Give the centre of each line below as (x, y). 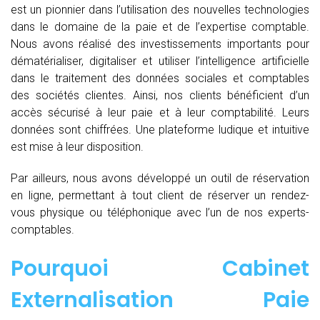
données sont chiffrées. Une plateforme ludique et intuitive (160, 129)
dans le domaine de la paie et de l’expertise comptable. (160, 26)
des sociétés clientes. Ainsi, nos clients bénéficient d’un (160, 95)
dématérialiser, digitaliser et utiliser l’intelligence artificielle (160, 61)
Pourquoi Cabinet (160, 268)
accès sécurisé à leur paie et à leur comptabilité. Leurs (160, 112)
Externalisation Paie (160, 300)
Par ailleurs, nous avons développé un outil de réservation (160, 178)
